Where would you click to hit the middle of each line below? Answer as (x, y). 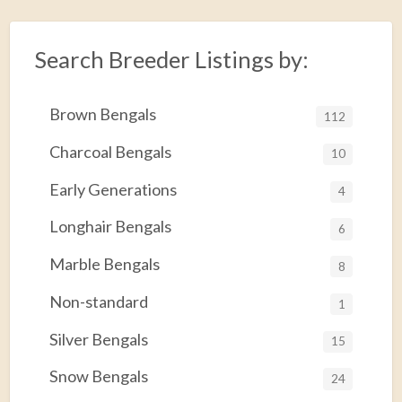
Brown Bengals (102, 114)
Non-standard (98, 301)
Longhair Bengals (110, 227)
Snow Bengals (98, 376)
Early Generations (113, 189)
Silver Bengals (98, 339)
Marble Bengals (104, 264)
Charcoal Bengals (110, 151)
